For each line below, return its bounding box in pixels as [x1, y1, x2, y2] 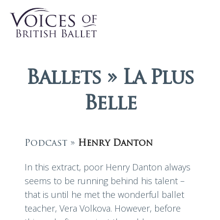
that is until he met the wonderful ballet [25, 189, 184, 200]
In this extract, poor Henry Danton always [25, 161, 191, 173]
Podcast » [25, 139, 78, 148]
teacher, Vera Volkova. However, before [25, 202, 181, 214]
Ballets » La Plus [26, 69, 194, 89]
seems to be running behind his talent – [25, 175, 185, 187]
